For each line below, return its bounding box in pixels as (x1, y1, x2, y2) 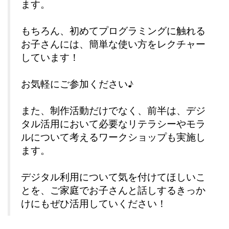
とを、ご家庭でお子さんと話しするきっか (21, 184, 205, 196)
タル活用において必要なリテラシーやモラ (21, 117, 205, 130)
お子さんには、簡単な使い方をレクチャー (21, 37, 205, 50)
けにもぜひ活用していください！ (21, 197, 167, 210)
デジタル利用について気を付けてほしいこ (21, 170, 205, 183)
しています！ (21, 51, 79, 63)
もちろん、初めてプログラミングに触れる (21, 24, 205, 37)
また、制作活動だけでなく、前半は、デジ (21, 104, 205, 117)
